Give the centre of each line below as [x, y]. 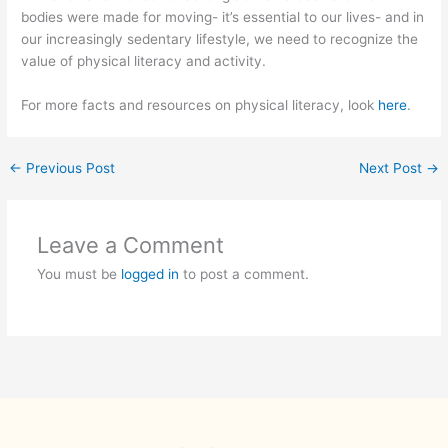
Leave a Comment [130, 245]
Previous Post [69, 168]
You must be [78, 274]
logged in [149, 274]
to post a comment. [243, 274]
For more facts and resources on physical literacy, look [200, 105]
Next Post [392, 168]
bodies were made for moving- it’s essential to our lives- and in [223, 17]
